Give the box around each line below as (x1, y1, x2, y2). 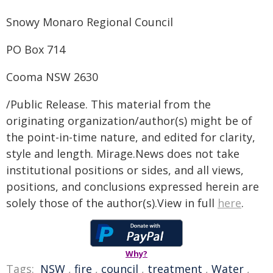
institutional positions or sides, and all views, (6, 163, 244, 177)
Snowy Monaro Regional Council (6, 15, 173, 29)
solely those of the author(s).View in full (6, 196, 218, 210)
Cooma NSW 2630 (6, 69, 98, 84)
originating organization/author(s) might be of (6, 113, 252, 128)
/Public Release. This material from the (6, 97, 211, 112)
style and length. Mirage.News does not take (6, 146, 239, 161)
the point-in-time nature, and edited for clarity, (6, 130, 255, 144)
